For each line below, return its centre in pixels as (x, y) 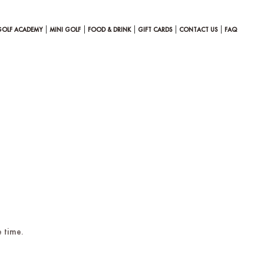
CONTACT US (198, 29)
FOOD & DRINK (109, 29)
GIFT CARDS (155, 29)
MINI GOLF (65, 29)
